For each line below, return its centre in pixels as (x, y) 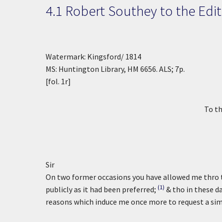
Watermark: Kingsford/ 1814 (93, 56)
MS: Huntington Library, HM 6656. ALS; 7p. (115, 69)
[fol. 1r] (58, 81)
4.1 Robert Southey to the (122, 11)
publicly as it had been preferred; (101, 189)
